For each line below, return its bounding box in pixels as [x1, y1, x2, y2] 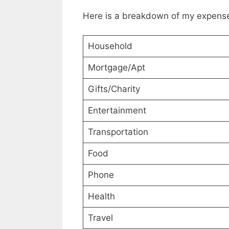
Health [87, 191, 115, 202]
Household [87, 41, 132, 52]
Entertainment [87, 105, 146, 116]
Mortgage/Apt [87, 62, 145, 73]
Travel [87, 213, 113, 223]
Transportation [87, 127, 148, 138]
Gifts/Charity [87, 84, 140, 95]
